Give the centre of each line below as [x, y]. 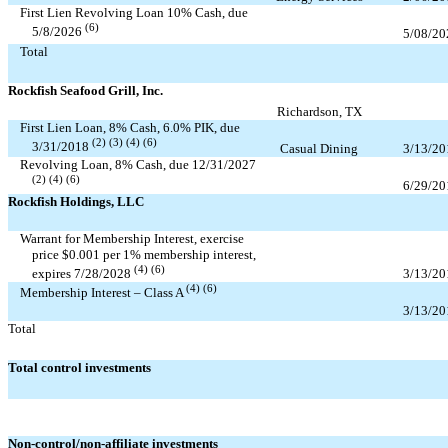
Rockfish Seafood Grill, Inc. [85, 90]
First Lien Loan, [64, 127]
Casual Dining [319, 148]
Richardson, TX [319, 111]
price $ [50, 254]
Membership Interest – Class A [103, 293]
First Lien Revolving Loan [93, 12]
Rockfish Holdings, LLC [76, 201]
